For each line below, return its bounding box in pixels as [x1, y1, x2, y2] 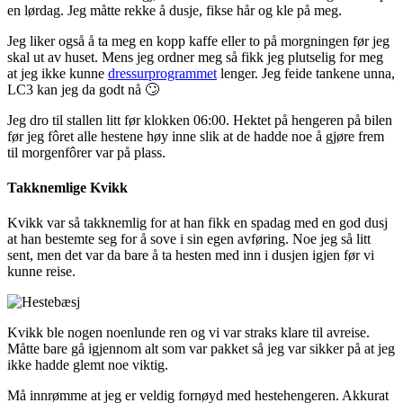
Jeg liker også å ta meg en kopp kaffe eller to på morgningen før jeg [7, 32, 390, 49]
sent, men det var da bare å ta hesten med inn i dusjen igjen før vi [7, 247, 374, 264]
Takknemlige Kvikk [7, 180, 128, 196]
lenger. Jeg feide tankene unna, [217, 65, 395, 81]
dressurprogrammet [108, 65, 217, 81]
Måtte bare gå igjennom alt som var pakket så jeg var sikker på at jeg [7, 341, 395, 357]
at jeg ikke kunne [7, 65, 108, 81]
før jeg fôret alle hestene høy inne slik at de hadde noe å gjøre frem [7, 128, 384, 144]
